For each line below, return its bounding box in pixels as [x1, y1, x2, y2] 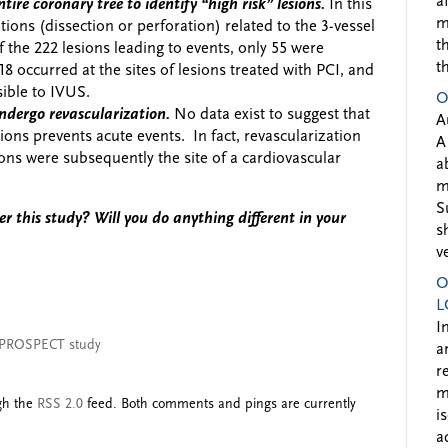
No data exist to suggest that [174, 106, 370, 123]
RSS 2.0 [37, 396, 83, 412]
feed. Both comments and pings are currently [83, 396, 356, 412]
